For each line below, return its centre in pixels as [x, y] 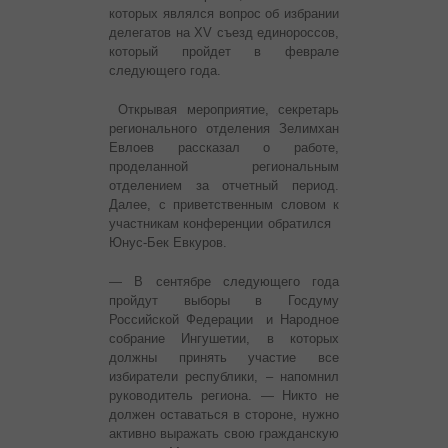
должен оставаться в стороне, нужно [224, 415]
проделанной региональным [224, 167]
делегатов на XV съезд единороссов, [224, 33]
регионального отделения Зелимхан [224, 129]
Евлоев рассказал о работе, [224, 148]
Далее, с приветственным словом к [224, 205]
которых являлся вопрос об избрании [224, 14]
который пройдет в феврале [224, 52]
